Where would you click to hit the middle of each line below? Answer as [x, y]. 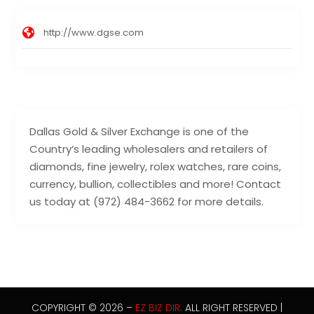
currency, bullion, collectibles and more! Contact [156, 184]
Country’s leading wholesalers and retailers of [149, 149]
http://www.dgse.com [94, 33]
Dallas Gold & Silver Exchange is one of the [139, 132]
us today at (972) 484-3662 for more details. [147, 202]
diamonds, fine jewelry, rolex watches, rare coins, [156, 167]
